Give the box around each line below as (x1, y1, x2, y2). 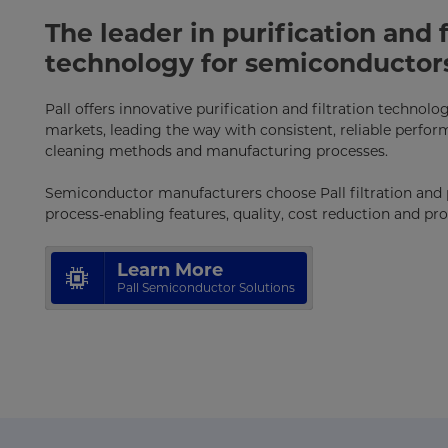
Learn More (116, 258, 223, 281)
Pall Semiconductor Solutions (116, 279, 295, 295)
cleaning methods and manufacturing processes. (44, 141, 388, 160)
